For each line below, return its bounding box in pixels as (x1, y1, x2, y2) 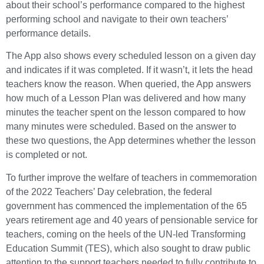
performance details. (6, 28, 91, 39)
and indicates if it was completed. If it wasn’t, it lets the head (6, 65, 253, 75)
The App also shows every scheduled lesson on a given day (6, 51, 256, 61)
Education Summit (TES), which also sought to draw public (6, 243, 250, 253)
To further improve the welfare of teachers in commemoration (6, 172, 257, 183)
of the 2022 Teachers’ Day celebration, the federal (6, 186, 212, 197)
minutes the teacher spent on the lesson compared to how (6, 107, 246, 118)
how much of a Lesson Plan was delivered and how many (6, 93, 246, 104)
